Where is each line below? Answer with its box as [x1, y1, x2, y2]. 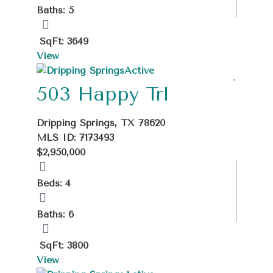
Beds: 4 [37, 177, 71, 189]
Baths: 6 [37, 208, 74, 220]
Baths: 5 [37, 4, 74, 16]
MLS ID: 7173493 [37, 131, 114, 143]
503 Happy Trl [37, 82, 169, 105]
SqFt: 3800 [40, 239, 88, 251]
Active [124, 64, 154, 76]
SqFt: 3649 [40, 35, 88, 47]
